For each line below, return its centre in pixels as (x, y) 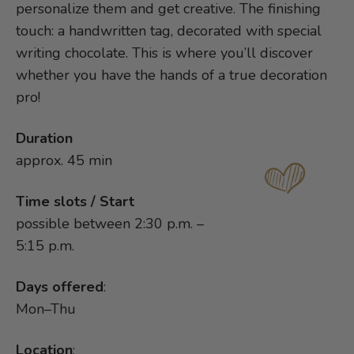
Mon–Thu (46, 309)
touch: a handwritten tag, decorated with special (169, 31)
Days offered (60, 287)
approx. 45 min (64, 161)
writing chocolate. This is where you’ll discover (164, 53)
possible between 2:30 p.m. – (110, 224)
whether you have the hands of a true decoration (171, 75)
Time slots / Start (75, 202)
